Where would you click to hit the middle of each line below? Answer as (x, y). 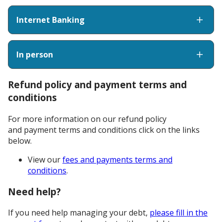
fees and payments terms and (117, 159)
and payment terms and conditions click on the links (104, 130)
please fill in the (179, 213)
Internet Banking (51, 20)
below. (20, 140)
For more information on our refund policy (87, 119)
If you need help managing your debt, (79, 213)
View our (45, 159)
